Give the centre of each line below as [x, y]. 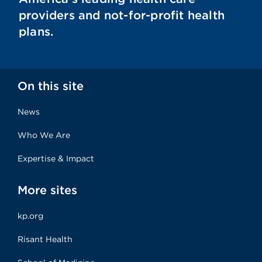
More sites [48, 190]
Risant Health [45, 239]
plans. [36, 32]
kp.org [30, 216]
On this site [51, 86]
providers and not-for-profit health [122, 15]
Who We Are [44, 135]
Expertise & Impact [56, 158]
